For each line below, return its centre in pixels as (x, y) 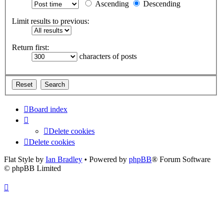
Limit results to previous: (51, 21)
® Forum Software (181, 159)
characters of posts (107, 56)
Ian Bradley (64, 159)
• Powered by (106, 159)
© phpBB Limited (32, 168)
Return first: (30, 48)
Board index (48, 109)
